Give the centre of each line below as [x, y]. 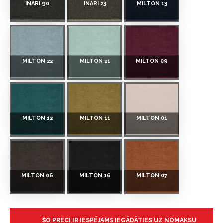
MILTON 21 [95, 61]
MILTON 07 [152, 175]
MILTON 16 [95, 175]
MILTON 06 [37, 175]
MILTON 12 [37, 118]
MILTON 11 [95, 118]
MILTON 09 [152, 61]
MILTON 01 [152, 118]
